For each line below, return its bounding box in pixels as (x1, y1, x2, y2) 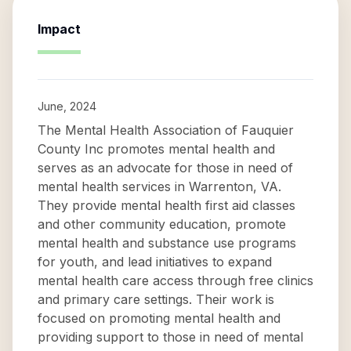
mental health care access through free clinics (38, 273, 313, 288)
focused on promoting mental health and (38, 310, 280, 326)
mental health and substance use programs (38, 235, 296, 251)
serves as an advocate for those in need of (38, 160, 293, 175)
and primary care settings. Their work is (38, 291, 274, 307)
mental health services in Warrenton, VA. (38, 179, 281, 194)
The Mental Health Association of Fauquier (38, 122, 294, 138)
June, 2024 (38, 100, 96, 113)
